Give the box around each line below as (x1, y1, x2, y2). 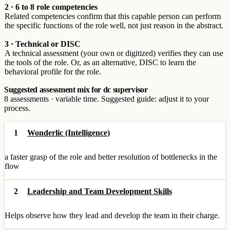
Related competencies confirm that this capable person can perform (5, 12, 221, 21)
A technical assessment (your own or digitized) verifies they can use (5, 49, 223, 57)
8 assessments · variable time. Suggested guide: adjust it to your (4, 94, 209, 103)
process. (4, 104, 30, 112)
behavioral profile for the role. (5, 67, 101, 76)
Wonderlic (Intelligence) (27, 128, 110, 137)
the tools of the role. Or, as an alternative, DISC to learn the (5, 58, 196, 67)
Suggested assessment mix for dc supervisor (4, 85, 148, 94)
